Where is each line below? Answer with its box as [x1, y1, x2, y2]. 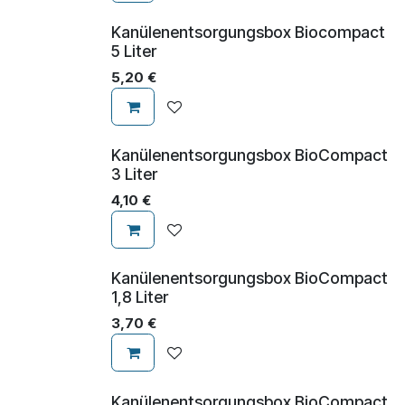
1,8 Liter [111, 287, 168, 307]
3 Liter [111, 165, 157, 184]
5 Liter [111, 42, 156, 61]
